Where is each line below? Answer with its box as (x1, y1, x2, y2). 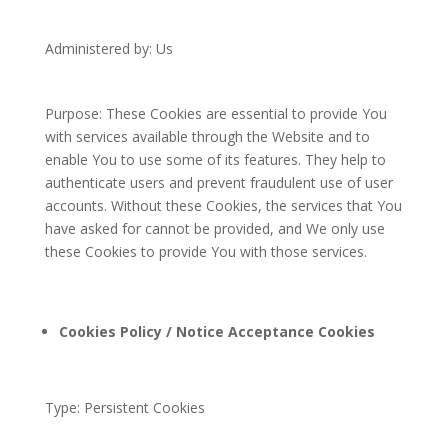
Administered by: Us (44, 39, 173, 58)
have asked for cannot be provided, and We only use (44, 219, 385, 238)
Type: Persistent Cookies (44, 398, 205, 417)
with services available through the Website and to (44, 127, 370, 146)
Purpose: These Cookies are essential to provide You (44, 104, 387, 123)
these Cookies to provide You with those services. (44, 242, 367, 261)
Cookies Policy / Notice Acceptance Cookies (58, 322, 375, 341)
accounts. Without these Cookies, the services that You (44, 196, 402, 215)
